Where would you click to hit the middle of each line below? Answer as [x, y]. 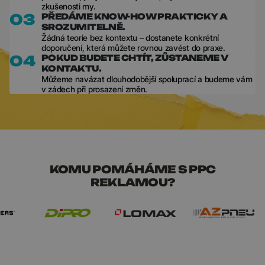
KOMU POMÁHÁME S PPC [132, 169]
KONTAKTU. [71, 68]
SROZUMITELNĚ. [83, 27]
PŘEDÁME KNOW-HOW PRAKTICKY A [135, 16]
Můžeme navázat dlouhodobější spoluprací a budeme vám [147, 79]
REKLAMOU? [132, 182]
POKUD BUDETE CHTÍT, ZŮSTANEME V [135, 58]
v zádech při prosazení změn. [95, 89]
